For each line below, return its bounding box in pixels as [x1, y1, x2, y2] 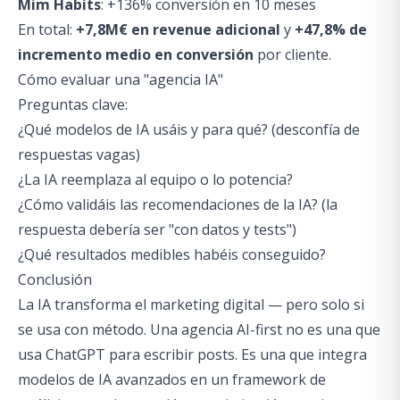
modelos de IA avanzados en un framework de [18, 370, 326, 389]
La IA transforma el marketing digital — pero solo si [18, 295, 364, 314]
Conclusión [18, 270, 92, 289]
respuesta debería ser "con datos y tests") [18, 220, 296, 239]
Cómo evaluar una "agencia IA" [18, 70, 223, 89]
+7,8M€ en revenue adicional [76, 20, 280, 39]
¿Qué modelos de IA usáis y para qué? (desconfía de [18, 120, 360, 139]
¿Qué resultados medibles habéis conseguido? [18, 245, 326, 264]
